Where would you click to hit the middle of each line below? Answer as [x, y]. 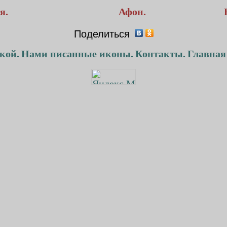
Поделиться [102, 34]
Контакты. [160, 54]
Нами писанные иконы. [77, 54]
